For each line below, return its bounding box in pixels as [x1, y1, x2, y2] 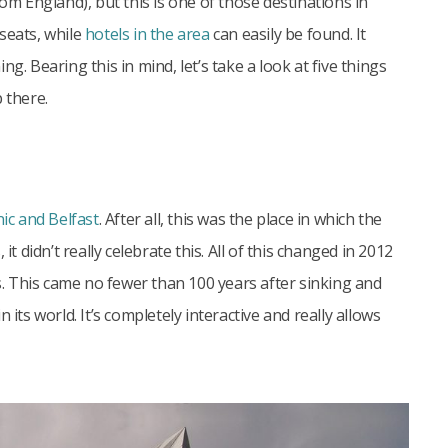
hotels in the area [84, 23, 210, 45]
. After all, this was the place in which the [98, 207, 383, 230]
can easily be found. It [209, 23, 367, 45]
